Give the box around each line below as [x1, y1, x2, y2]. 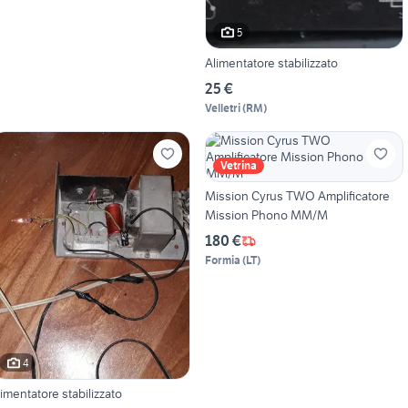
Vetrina [219, 158, 257, 173]
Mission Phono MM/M [204, 207, 328, 224]
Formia [204, 253, 240, 268]
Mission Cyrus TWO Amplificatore [204, 188, 390, 205]
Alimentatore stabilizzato [204, 55, 338, 72]
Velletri [204, 101, 240, 116]
